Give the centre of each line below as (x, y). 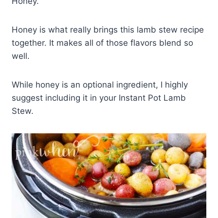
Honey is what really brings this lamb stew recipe (108, 30)
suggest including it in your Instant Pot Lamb (99, 98)
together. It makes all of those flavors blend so (102, 43)
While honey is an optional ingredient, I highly (100, 85)
